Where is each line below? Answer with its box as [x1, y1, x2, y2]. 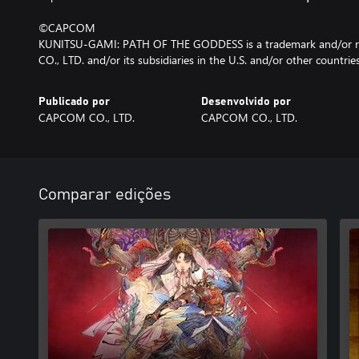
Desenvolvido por [200, 96, 291, 107]
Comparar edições [38, 187, 171, 203]
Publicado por [38, 96, 110, 107]
